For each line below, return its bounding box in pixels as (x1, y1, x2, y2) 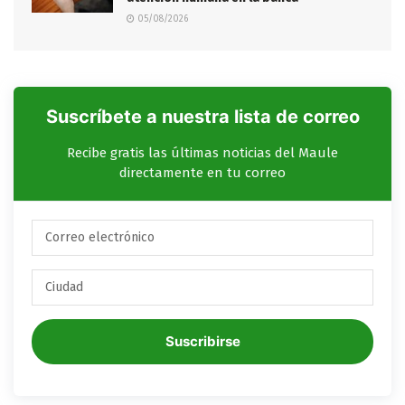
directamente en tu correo (119, 164, 286, 181)
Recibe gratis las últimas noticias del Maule (67, 144, 338, 161)
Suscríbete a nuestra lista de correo (45, 105, 360, 127)
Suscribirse (165, 332, 240, 350)
